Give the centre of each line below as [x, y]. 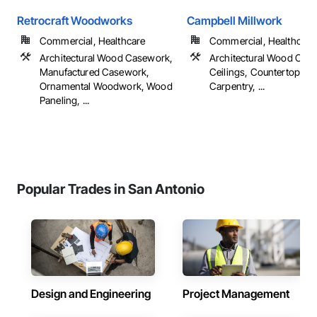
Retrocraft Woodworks [75, 21]
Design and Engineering [91, 294]
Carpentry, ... [237, 86]
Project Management [236, 294]
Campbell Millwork [235, 21]
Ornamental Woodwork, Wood [106, 86]
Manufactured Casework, [95, 72]
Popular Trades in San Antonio [111, 189]
